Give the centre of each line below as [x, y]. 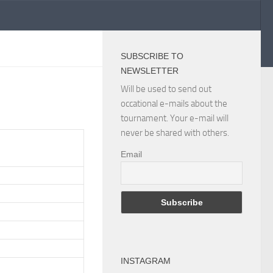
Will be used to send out [166, 89]
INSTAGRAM [146, 261]
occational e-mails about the [174, 104]
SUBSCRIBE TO [152, 56]
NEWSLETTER [150, 71]
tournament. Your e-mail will [175, 118]
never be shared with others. [175, 133]
